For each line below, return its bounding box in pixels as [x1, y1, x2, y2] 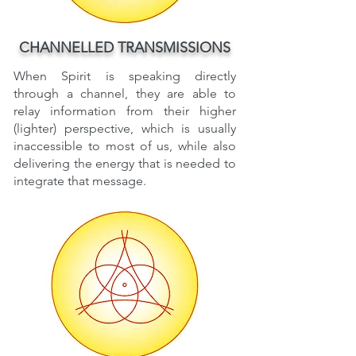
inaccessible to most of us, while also [14, 138, 236, 153]
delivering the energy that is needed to [14, 156, 236, 171]
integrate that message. [14, 173, 146, 188]
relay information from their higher [14, 103, 236, 118]
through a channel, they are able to [14, 86, 236, 101]
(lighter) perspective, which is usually [14, 121, 236, 136]
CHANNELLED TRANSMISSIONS [19, 39, 230, 56]
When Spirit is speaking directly [14, 68, 236, 83]
